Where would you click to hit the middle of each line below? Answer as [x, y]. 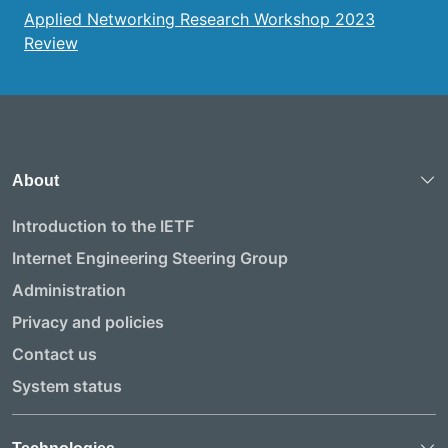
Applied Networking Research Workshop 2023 [199, 18]
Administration [69, 289]
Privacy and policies [88, 321]
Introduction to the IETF [103, 225]
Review [51, 42]
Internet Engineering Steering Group [150, 257]
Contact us [54, 353]
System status [67, 385]
